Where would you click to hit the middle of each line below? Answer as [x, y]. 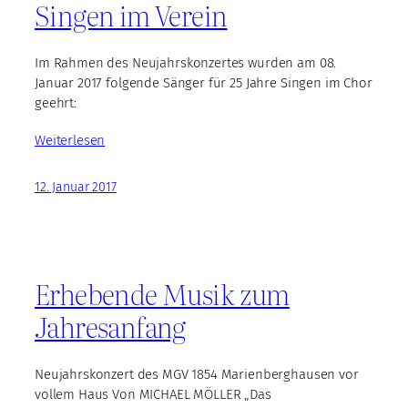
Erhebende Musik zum [162, 293]
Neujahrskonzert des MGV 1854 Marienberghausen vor [197, 375]
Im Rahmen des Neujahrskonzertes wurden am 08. [186, 63]
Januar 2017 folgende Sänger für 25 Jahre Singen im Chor [204, 83]
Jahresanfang [110, 326]
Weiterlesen [70, 141]
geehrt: [56, 103]
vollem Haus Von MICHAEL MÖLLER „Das [153, 395]
